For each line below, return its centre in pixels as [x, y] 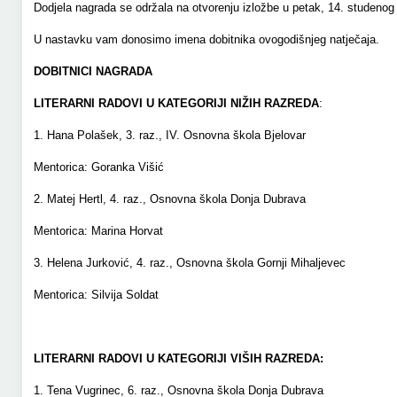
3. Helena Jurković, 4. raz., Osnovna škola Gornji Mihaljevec [189, 263]
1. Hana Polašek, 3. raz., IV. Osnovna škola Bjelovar [169, 135]
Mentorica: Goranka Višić [98, 167]
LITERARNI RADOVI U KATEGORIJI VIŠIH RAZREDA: [178, 358]
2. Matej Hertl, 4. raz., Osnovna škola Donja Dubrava [169, 199]
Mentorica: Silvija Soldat [96, 295]
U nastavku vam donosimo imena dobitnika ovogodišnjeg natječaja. [206, 39]
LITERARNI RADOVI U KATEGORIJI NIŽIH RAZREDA [176, 103]
